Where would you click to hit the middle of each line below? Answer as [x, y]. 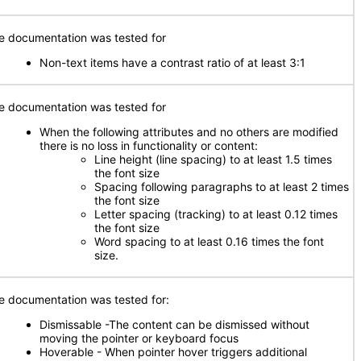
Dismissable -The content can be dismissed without [174, 324]
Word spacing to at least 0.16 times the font [209, 241]
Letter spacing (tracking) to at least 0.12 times [216, 214]
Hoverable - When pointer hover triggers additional [173, 352]
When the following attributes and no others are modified [189, 132]
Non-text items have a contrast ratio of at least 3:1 [172, 62]
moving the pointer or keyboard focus [139, 338]
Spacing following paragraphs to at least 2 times [222, 187]
